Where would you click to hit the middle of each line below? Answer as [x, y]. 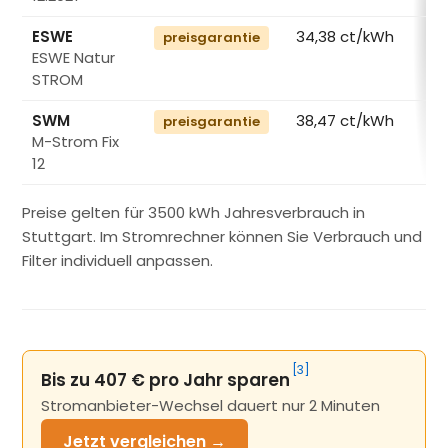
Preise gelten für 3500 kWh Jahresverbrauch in [194, 213]
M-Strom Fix [76, 142]
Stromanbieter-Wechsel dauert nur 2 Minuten [211, 406]
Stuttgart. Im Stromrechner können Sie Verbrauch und [222, 237]
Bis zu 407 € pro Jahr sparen [166, 380]
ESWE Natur [74, 58]
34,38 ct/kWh [345, 37]
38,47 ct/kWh [345, 121]
